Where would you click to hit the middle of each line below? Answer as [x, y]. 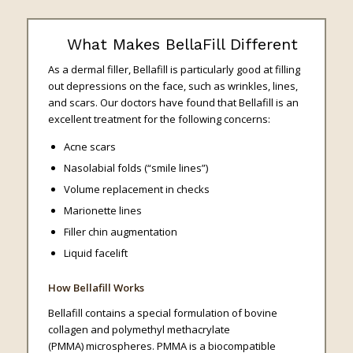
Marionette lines [102, 211]
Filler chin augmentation [120, 232]
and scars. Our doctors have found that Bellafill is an [173, 103]
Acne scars [89, 147]
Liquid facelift [95, 253]
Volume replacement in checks [136, 190]
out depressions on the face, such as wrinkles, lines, [173, 86]
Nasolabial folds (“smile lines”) [136, 168]
